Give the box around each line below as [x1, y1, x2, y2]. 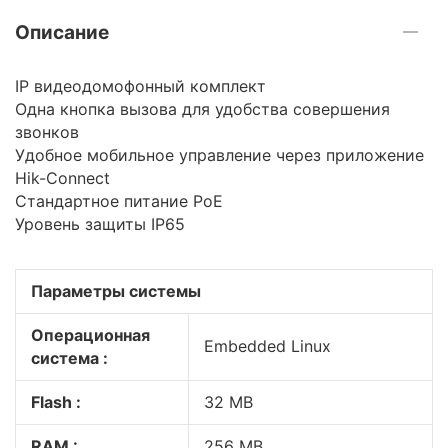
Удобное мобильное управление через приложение [15, 145, 424, 165]
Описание [15, 20, 109, 44]
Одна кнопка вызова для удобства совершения [15, 99, 390, 119]
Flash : [31, 392, 81, 412]
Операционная [31, 325, 150, 345]
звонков [15, 122, 79, 142]
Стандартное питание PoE [15, 191, 223, 211]
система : [31, 348, 108, 368]
